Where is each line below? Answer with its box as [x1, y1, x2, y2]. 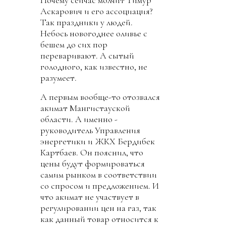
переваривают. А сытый [40, 50, 134, 61]
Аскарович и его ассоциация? [40, 6, 153, 17]
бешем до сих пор [40, 39, 107, 50]
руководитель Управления [40, 125, 140, 136]
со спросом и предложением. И [40, 180, 159, 191]
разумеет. [40, 72, 77, 83]
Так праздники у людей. [40, 17, 133, 28]
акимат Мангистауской [40, 102, 130, 114]
